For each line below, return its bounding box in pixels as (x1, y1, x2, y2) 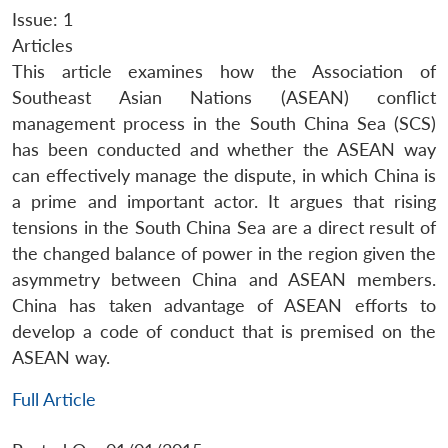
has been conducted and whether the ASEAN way (12, 138, 436, 160)
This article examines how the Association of (12, 60, 436, 82)
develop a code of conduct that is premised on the (12, 320, 436, 342)
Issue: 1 (12, 8, 73, 30)
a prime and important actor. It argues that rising (12, 190, 436, 212)
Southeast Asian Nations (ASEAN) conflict (12, 86, 436, 108)
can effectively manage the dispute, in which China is (12, 164, 436, 186)
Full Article (12, 388, 96, 410)
